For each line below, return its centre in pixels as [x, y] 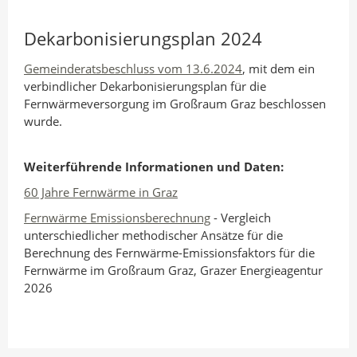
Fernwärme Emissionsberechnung [117, 218]
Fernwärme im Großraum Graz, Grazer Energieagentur [173, 270]
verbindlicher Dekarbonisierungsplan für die [145, 86]
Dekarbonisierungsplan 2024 [143, 38]
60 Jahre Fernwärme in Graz [101, 192]
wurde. [45, 121]
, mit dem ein [279, 69]
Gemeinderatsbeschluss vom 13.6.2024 [133, 69]
